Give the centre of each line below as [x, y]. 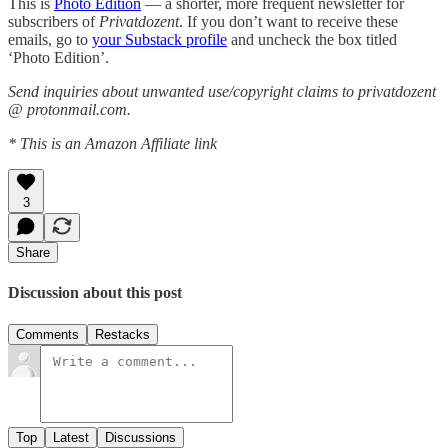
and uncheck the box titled [312, 39]
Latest [71, 437]
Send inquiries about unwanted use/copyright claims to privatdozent [222, 91]
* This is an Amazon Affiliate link [112, 143]
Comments [47, 334]
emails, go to [50, 39]
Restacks [122, 334]
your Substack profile [159, 39]
